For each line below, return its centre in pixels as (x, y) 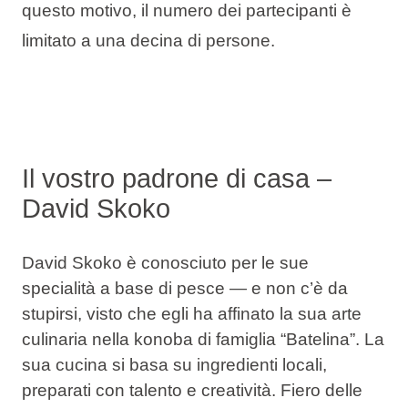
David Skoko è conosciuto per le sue (165, 262)
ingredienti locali (259, 364)
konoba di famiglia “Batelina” (242, 339)
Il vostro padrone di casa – (176, 178)
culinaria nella (75, 339)
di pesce (191, 288)
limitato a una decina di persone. (148, 41)
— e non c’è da (286, 288)
